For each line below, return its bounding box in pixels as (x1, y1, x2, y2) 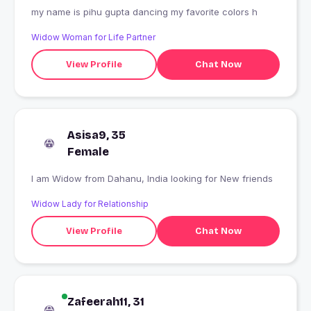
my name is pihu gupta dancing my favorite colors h (31, 6, 258, 18)
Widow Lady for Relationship (31, 199, 149, 210)
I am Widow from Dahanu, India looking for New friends (108, 173, 273, 185)
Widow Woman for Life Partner (31, 32, 155, 43)
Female (67, 145, 109, 159)
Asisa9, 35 (67, 128, 126, 142)
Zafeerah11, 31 (67, 295, 144, 309)
